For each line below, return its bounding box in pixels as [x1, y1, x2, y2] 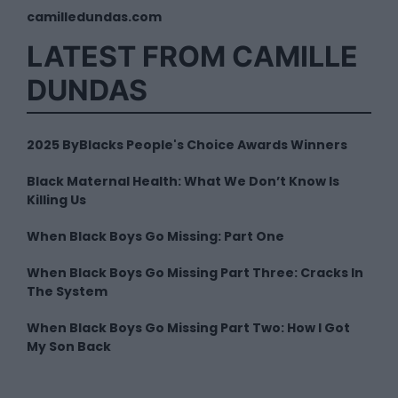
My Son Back [27, 338, 111, 356]
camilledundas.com [27, 8, 162, 27]
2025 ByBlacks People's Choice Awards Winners [27, 136, 347, 155]
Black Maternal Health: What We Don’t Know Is [27, 172, 339, 191]
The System [27, 283, 107, 301]
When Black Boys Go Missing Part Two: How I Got [27, 319, 350, 338]
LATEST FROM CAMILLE [27, 39, 358, 75]
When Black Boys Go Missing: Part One [27, 227, 284, 246]
